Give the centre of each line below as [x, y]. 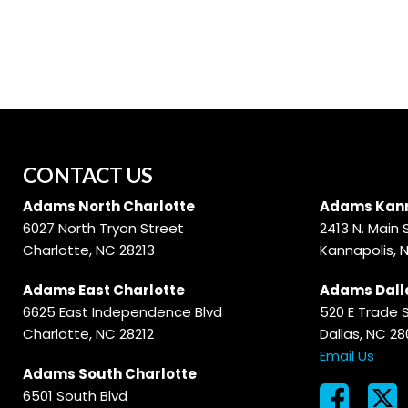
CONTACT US [88, 175]
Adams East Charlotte [104, 290]
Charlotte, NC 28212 [88, 334]
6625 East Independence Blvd [122, 312]
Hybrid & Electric [182, 15]
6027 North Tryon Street [103, 228]
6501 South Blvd [75, 396]
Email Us [347, 356]
